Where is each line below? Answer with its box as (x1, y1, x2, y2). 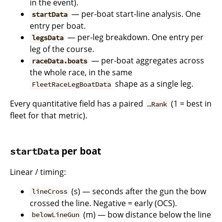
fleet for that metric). (10, 110, 87, 121)
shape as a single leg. (113, 78, 194, 90)
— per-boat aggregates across (89, 55, 205, 66)
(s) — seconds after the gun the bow (69, 185, 207, 197)
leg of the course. (30, 44, 94, 55)
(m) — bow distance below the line (81, 209, 212, 220)
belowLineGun (32, 210, 80, 220)
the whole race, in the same (30, 67, 132, 78)
